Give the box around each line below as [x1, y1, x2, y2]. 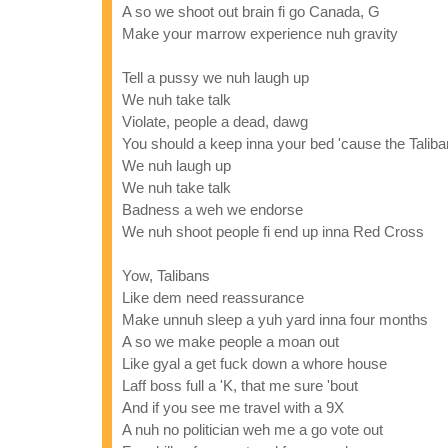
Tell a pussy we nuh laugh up [122, 69, 309, 86]
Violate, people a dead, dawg [122, 113, 308, 130]
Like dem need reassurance [122, 289, 304, 306]
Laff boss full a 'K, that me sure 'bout [122, 377, 358, 394]
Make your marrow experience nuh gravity [122, 25, 398, 42]
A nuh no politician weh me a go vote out [122, 421, 383, 438]
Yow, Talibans [122, 267, 210, 284]
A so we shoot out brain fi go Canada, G [122, 3, 380, 20]
